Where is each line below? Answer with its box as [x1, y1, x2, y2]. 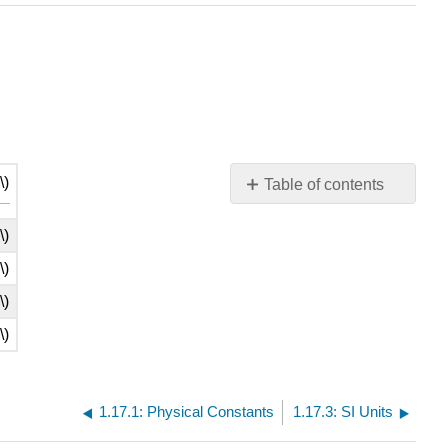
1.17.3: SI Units [293, 403, 393, 421]
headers [243, 215, 301, 233]
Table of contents [264, 176, 385, 194]
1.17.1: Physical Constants [99, 403, 275, 421]
